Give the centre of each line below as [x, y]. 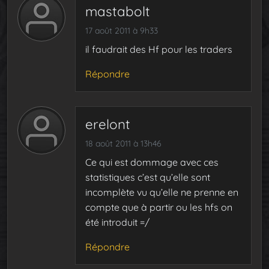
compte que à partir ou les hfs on [159, 207]
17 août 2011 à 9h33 [122, 30]
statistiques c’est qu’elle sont [148, 177]
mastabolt [118, 11]
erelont [108, 124]
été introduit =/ [117, 222]
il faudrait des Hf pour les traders [159, 49]
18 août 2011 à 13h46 [123, 143]
